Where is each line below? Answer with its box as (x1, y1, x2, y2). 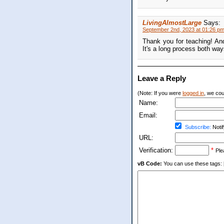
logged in (182, 89, 204, 96)
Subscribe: (185, 123, 211, 130)
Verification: (139, 146, 173, 154)
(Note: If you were (137, 89, 182, 96)
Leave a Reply (137, 73, 186, 82)
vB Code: (137, 160, 162, 166)
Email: (139, 111, 157, 119)
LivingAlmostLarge (142, 19, 201, 27)
